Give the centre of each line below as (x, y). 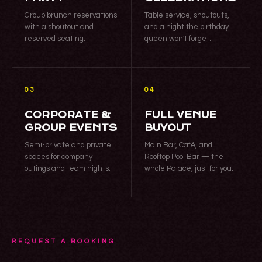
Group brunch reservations (71, 15)
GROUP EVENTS (71, 128)
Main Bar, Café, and (178, 145)
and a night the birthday (186, 27)
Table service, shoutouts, (187, 15)
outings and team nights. (68, 169)
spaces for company (58, 157)
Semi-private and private (68, 145)
